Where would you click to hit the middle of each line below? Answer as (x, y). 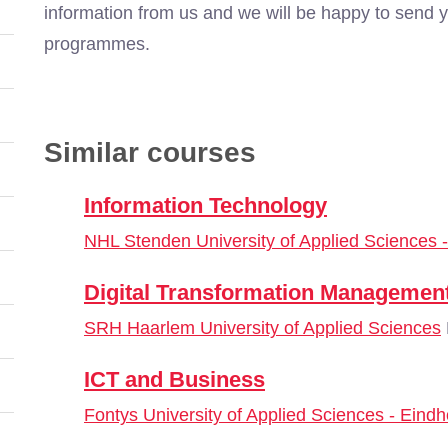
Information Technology (205, 205)
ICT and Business (174, 379)
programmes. (97, 44)
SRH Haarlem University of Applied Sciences (262, 328)
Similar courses (150, 152)
